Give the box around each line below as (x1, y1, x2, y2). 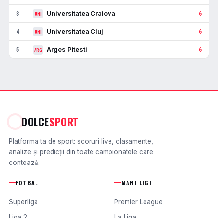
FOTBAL (16, 179, 38, 187)
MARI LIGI (121, 179, 152, 187)
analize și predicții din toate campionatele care (9, 148, 153, 156)
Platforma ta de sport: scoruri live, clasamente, (9, 137, 153, 145)
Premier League (114, 198, 163, 206)
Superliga (9, 198, 38, 206)
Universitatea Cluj (47, 27, 103, 35)
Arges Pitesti (47, 45, 87, 53)
